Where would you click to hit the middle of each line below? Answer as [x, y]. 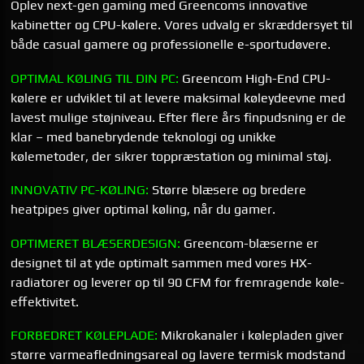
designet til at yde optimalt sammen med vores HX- [162, 262]
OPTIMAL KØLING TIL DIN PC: [95, 78]
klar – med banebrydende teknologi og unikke [144, 136]
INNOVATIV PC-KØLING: [80, 190]
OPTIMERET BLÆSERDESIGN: [96, 243]
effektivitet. [45, 301]
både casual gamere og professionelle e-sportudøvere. [171, 45]
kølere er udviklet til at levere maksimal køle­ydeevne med [178, 97]
